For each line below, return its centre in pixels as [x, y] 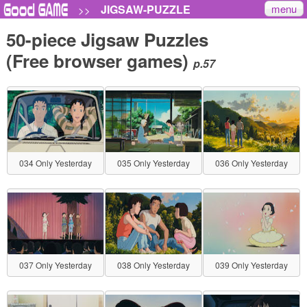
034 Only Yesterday [55, 163]
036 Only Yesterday [252, 163]
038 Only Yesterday [153, 265]
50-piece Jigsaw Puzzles [107, 39]
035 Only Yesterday [153, 163]
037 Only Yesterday [55, 265]
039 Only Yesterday [252, 265]
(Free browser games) [99, 61]
